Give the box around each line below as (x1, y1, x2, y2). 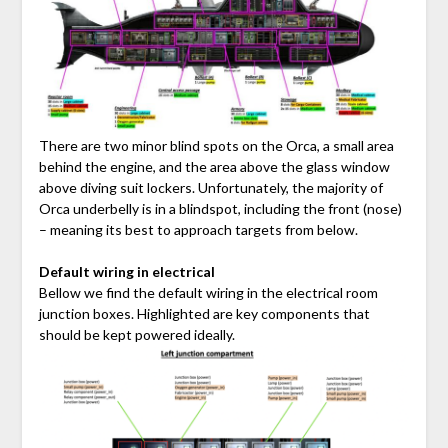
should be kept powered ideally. (38, 326, 235, 344)
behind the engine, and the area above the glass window (38, 158, 390, 176)
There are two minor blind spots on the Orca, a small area (38, 137, 394, 155)
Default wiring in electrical (38, 263, 215, 281)
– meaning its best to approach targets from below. (38, 221, 358, 239)
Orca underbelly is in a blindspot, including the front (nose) (38, 200, 402, 218)
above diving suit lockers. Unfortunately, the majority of (38, 179, 383, 197)
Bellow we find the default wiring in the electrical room (38, 284, 378, 302)
